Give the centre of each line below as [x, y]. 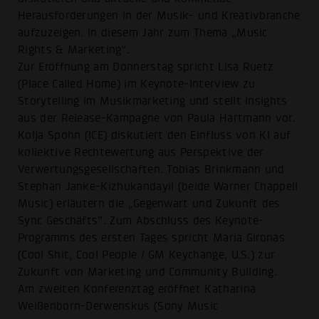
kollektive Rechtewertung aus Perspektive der [141, 153]
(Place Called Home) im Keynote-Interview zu [137, 84]
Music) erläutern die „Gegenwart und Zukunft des [149, 204]
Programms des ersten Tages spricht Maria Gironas [152, 238]
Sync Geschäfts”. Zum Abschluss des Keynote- [141, 221]
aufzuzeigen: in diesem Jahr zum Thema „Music [143, 33]
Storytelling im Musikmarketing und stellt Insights [153, 101]
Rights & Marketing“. [74, 50]
